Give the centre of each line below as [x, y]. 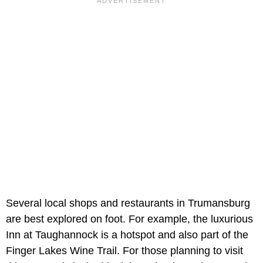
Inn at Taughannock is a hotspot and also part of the [127, 235]
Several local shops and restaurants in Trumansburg [128, 203]
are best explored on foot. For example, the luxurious [129, 219]
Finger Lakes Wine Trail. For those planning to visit [124, 250]
